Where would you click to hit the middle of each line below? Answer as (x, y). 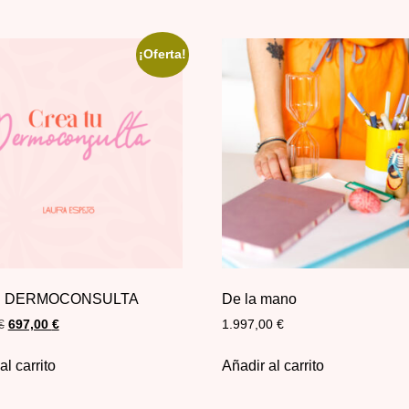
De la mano (260, 299)
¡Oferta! (163, 55)
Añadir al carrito (273, 365)
